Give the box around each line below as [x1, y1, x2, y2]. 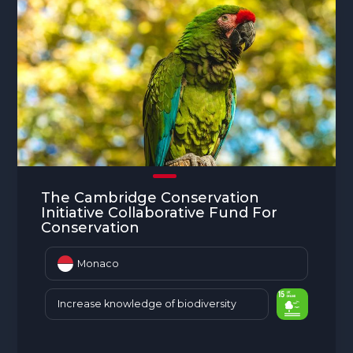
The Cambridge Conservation [41, 189, 260, 206]
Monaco [77, 257, 120, 269]
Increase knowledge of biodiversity [58, 298, 237, 310]
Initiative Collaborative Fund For [41, 204, 278, 221]
